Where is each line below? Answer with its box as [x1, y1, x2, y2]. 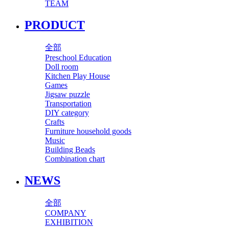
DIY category [45, 108, 89, 117]
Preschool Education [45, 53, 111, 62]
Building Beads [45, 145, 95, 154]
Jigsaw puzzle [45, 90, 90, 99]
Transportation [45, 99, 91, 108]
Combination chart [45, 154, 105, 163]
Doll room [45, 62, 78, 71]
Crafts [45, 118, 64, 126]
